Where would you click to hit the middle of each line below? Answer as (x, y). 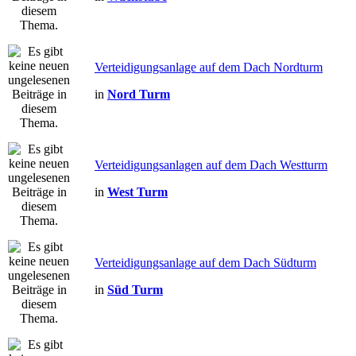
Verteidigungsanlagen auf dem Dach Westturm (211, 165)
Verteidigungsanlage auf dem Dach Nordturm (209, 67)
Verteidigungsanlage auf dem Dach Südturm (205, 263)
